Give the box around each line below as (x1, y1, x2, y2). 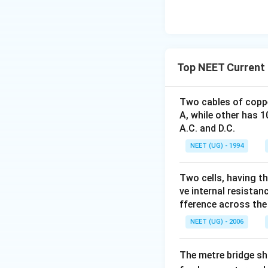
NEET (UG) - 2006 (190, 218, 243, 226)
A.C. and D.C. (179, 123, 235, 134)
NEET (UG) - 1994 (190, 142, 243, 150)
